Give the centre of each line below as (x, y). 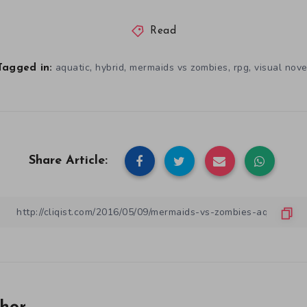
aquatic (73, 68)
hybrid (110, 68)
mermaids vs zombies (179, 68)
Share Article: (68, 161)
